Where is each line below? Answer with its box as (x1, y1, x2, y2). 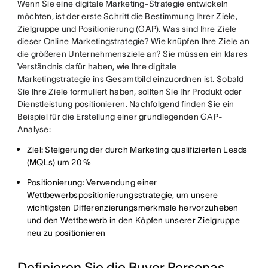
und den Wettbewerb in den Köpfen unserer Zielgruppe (26, 215, 240, 225)
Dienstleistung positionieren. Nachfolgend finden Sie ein (17, 99, 234, 109)
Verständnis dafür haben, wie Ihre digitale (17, 62, 177, 71)
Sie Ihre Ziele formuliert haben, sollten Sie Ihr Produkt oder (17, 87, 242, 96)
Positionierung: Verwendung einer (26, 178, 157, 187)
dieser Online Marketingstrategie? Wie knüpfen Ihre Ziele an (17, 36, 250, 46)
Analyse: (17, 124, 51, 134)
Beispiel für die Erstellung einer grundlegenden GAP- (17, 112, 223, 121)
